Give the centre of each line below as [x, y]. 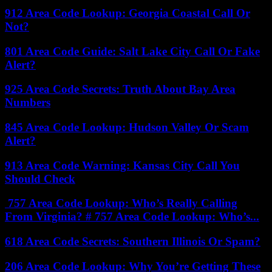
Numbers [28, 103]
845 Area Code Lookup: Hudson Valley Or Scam [127, 127]
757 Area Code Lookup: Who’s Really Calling [121, 203]
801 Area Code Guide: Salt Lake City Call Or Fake [132, 51]
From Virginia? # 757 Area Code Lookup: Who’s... [132, 217]
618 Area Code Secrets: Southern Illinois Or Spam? [133, 242]
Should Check [40, 178]
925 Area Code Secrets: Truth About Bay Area [120, 89]
